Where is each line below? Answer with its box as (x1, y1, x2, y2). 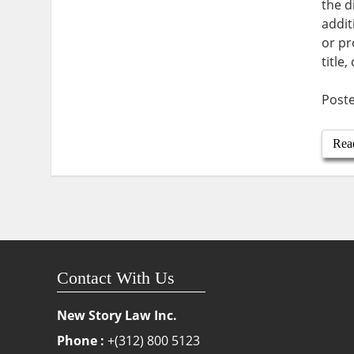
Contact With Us (57, 268, 175, 288)
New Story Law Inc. (57, 307, 177, 325)
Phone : (57, 332, 104, 350)
